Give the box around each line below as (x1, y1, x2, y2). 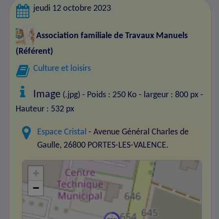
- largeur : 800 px (139, 90, 199, 100)
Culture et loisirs (33, 64, 91, 74)
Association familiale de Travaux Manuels (34, 31, 188, 41)
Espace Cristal (37, 128, 87, 137)
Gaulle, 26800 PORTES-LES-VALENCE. (37, 141, 169, 150)
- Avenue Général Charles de (87, 128, 189, 137)
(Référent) (15, 47, 53, 57)
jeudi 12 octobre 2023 (33, 3, 111, 13)
